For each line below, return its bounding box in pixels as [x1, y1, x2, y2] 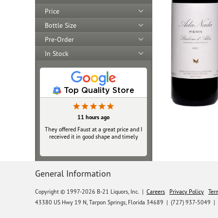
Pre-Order [45, 35, 74, 44]
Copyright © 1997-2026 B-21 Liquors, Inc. [35, 187, 139, 195]
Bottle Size [45, 20, 76, 30]
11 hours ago [77, 113, 109, 121]
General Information [35, 167, 111, 179]
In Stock [45, 49, 69, 58]
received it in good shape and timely [49, 132, 138, 140]
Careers [146, 187, 165, 195]
